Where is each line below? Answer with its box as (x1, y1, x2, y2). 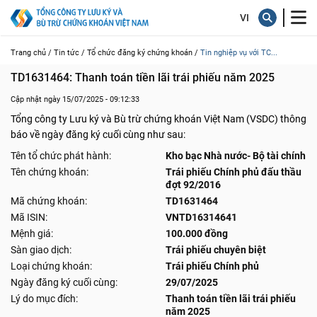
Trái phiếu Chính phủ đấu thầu (166, 166, 301, 178)
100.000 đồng (166, 228, 228, 239)
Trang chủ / (11, 48, 52, 57)
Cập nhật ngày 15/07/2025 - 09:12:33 (11, 95, 139, 104)
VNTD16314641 (166, 212, 237, 223)
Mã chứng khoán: (11, 195, 87, 207)
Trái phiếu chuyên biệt (166, 244, 266, 255)
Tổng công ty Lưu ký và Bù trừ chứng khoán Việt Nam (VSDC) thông (11, 113, 306, 125)
